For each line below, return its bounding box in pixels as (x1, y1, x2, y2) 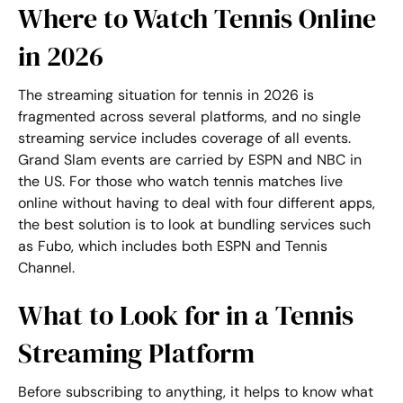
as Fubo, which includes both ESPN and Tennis (18, 237, 327, 256)
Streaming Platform (18, 335, 255, 372)
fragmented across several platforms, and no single (18, 107, 361, 127)
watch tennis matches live (168, 172, 343, 192)
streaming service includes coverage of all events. (18, 129, 351, 148)
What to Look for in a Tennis (18, 297, 354, 335)
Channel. (18, 258, 75, 278)
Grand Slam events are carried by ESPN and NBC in (18, 150, 362, 170)
